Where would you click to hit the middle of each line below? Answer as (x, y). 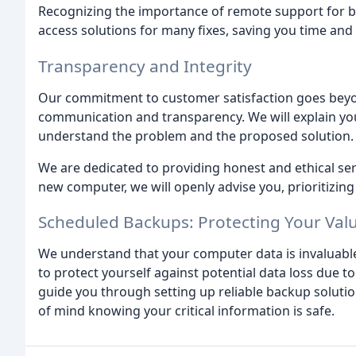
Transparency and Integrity (145, 66)
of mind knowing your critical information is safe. (186, 311)
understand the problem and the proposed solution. (196, 135)
